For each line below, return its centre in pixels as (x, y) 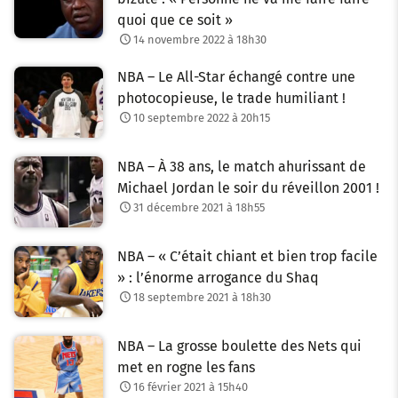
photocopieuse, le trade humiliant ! (231, 99)
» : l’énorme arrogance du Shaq (218, 277)
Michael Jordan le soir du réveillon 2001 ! (248, 187)
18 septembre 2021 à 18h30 (202, 297)
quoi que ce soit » (175, 20)
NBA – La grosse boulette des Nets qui (239, 346)
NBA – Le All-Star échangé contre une (236, 77)
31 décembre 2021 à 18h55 (199, 207)
